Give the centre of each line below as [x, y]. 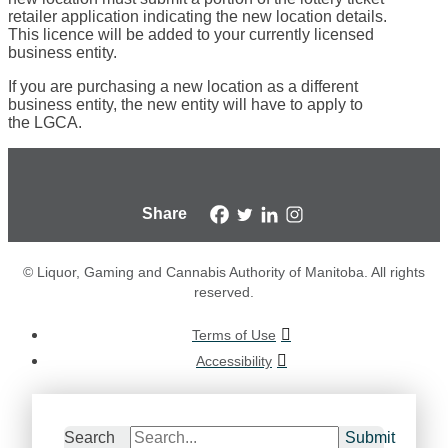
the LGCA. [45, 122]
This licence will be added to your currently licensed [191, 34]
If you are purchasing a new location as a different [183, 86]
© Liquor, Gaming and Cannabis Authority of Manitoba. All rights [224, 271]
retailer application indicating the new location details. [197, 16]
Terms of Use [234, 334]
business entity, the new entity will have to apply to [185, 104]
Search [89, 437]
